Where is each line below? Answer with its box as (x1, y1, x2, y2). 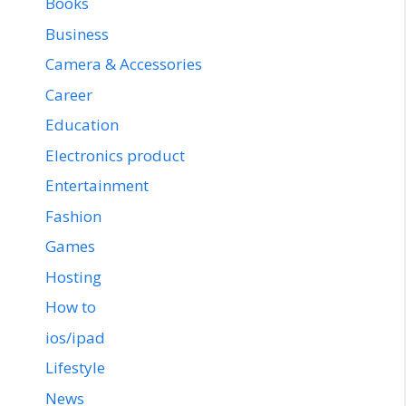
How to (45, 296, 96, 317)
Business (45, 23, 109, 44)
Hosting (45, 266, 101, 287)
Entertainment (45, 175, 149, 196)
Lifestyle (45, 357, 105, 378)
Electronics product (45, 144, 185, 166)
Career (45, 83, 92, 105)
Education (45, 114, 119, 135)
